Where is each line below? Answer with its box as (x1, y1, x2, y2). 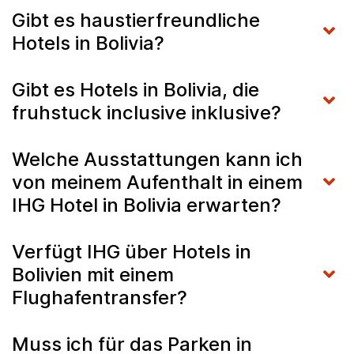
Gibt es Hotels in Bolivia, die (12, 77, 259, 101)
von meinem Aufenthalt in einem (12, 170, 303, 194)
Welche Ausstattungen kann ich (12, 147, 303, 171)
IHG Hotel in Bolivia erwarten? (12, 193, 281, 217)
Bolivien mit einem (12, 262, 174, 286)
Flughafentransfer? (12, 285, 187, 309)
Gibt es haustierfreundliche (12, 8, 260, 32)
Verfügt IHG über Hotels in (12, 239, 251, 263)
